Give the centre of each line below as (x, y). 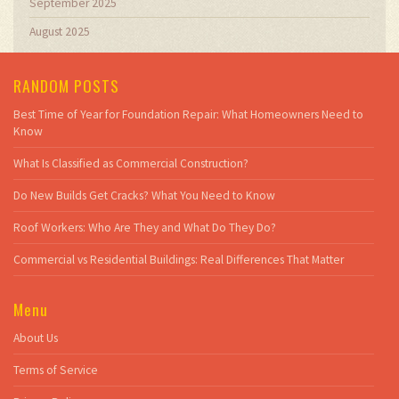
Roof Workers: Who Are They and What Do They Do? (145, 227)
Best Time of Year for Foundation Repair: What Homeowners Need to (188, 114)
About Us (36, 338)
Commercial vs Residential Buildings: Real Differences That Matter (179, 259)
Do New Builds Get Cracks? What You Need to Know (144, 195)
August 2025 (60, 31)
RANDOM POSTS (66, 85)
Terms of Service (56, 370)
